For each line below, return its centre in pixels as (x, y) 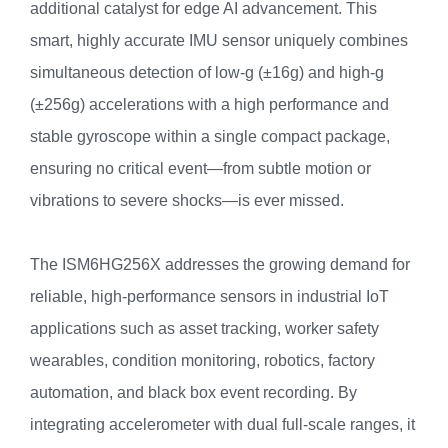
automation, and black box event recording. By (193, 392)
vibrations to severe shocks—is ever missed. (187, 200)
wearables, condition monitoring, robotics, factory (202, 360)
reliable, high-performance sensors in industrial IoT (209, 296)
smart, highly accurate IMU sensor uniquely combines (219, 40)
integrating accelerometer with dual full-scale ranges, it (222, 424)
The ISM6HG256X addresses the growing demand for (220, 264)
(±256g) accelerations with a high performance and (209, 104)
